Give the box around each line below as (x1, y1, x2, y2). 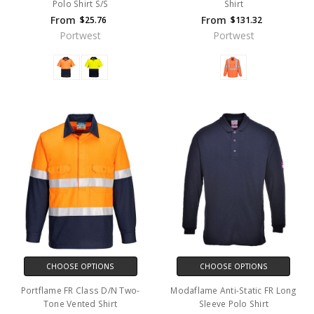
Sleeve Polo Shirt (198, 298, 269, 310)
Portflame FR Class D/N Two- (20, 285, 140, 297)
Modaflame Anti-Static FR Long (170, 285, 297, 297)
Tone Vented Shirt (43, 298, 118, 310)
